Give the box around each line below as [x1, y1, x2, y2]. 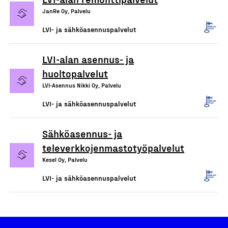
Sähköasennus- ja [42, 127, 122, 139]
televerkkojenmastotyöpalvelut [42, 141, 184, 154]
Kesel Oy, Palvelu [42, 156, 88, 163]
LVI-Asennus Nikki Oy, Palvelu [42, 81, 121, 89]
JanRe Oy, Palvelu [42, 7, 91, 14]
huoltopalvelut [42, 67, 108, 79]
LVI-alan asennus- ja [42, 53, 134, 65]
